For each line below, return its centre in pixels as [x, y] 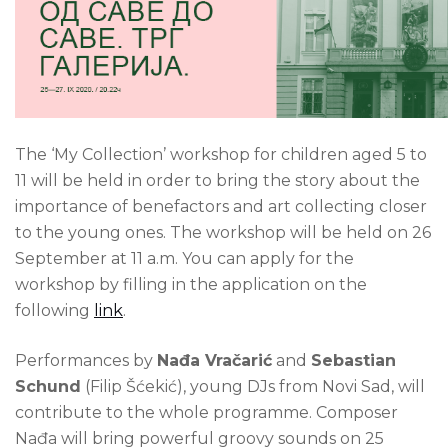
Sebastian [353, 360]
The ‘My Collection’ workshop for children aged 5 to [221, 154]
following [54, 310]
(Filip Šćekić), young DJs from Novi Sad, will [253, 386]
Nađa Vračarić [214, 360]
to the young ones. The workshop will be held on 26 [223, 232]
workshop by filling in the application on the [191, 284]
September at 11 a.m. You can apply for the [184, 258]
